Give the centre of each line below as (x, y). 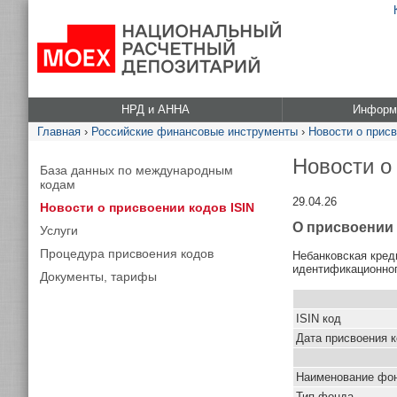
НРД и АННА (155, 109)
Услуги (59, 230)
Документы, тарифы (98, 276)
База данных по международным (136, 170)
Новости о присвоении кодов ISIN (147, 207)
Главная (59, 132)
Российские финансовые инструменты (195, 132)
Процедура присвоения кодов (127, 253)
